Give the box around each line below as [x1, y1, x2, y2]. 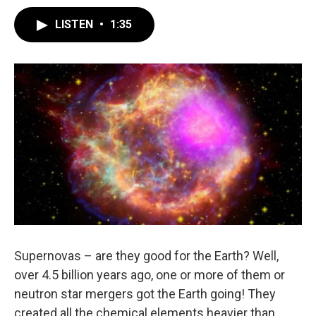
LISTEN [55, 18, 96, 31]
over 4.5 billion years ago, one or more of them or [14, 267, 285, 283]
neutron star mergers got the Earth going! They [14, 286, 276, 302]
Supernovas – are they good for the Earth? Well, [14, 248, 279, 264]
